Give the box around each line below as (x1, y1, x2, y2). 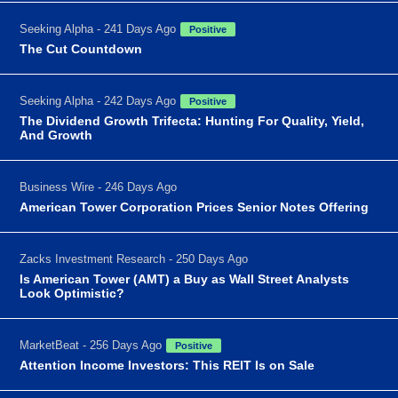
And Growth (20, 127, 93, 142)
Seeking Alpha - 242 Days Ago (20, 93, 177, 107)
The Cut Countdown (20, 41, 143, 56)
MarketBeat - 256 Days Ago (20, 338, 163, 352)
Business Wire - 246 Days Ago (20, 179, 178, 194)
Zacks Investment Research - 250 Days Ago (20, 251, 249, 266)
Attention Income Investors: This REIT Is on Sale (20, 357, 315, 372)
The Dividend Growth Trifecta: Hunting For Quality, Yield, (20, 113, 365, 128)
